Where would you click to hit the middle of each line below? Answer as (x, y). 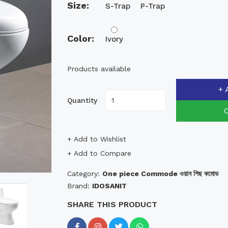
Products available (99, 68)
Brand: (80, 186)
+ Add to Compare (99, 153)
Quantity (82, 100)
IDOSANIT (110, 186)
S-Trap (118, 6)
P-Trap (153, 6)
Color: (81, 38)
